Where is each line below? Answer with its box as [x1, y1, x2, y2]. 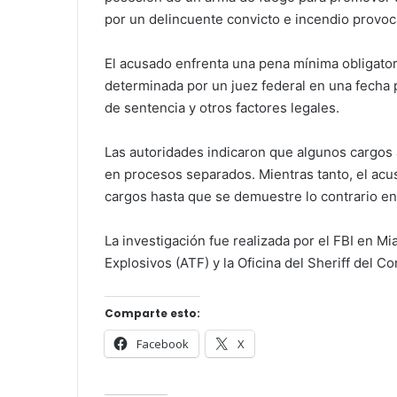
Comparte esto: [105, 305, 200, 321]
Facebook [136, 335, 189, 352]
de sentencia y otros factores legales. [105, 98, 339, 116]
